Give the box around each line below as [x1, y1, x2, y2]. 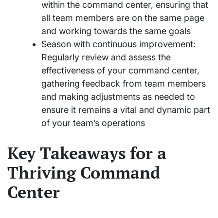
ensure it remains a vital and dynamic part [41, 105, 210, 115]
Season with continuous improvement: [41, 39, 196, 50]
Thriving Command [7, 161, 160, 183]
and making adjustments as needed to [41, 91, 195, 102]
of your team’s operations [41, 118, 145, 128]
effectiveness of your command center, [41, 65, 200, 76]
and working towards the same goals [41, 26, 191, 36]
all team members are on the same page [41, 13, 204, 23]
